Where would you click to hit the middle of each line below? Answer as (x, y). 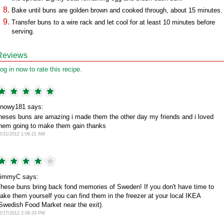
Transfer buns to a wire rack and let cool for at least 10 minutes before (113, 22)
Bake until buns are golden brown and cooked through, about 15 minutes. (117, 10)
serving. (23, 31)
